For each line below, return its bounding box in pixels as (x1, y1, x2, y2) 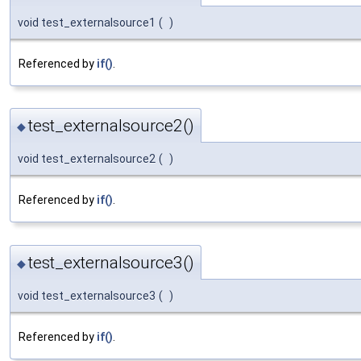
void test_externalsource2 (18, 152, 156, 166)
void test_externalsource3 (18, 288, 156, 302)
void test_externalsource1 (18, 15, 156, 29)
